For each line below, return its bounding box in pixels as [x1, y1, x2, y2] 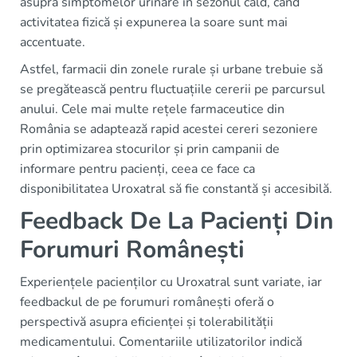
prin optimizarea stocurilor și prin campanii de [20, 140, 280, 158]
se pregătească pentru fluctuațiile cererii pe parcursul [20, 80, 325, 98]
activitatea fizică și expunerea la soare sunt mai [20, 14, 288, 31]
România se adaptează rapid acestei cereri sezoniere [20, 120, 318, 138]
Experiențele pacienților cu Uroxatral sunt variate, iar [20, 273, 322, 291]
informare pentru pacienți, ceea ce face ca [20, 160, 255, 178]
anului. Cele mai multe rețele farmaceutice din [20, 100, 284, 118]
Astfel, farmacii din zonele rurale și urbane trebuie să [20, 61, 323, 78]
